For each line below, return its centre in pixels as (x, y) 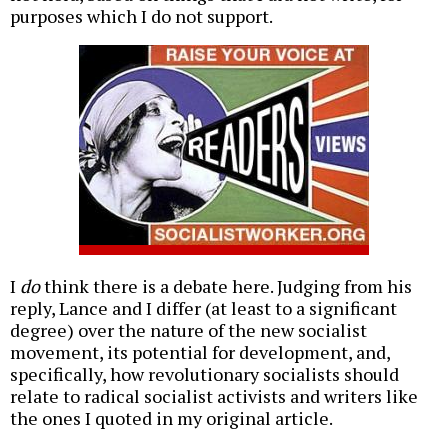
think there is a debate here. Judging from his (226, 286)
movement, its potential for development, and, (200, 352)
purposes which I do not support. (141, 16)
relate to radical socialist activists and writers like (214, 396)
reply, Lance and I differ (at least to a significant (203, 308)
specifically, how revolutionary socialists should (204, 374)
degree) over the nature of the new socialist (188, 330)
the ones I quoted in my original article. (171, 418)
